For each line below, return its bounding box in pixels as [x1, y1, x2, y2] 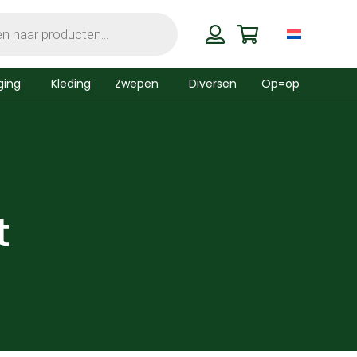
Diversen [189, 75, 237, 92]
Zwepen [115, 75, 159, 92]
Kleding [50, 75, 91, 92]
